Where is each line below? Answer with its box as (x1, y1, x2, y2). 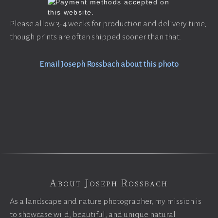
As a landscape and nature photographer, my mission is (10, 197, 201, 206)
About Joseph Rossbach (50, 177, 168, 190)
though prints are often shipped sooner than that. (10, 33, 181, 41)
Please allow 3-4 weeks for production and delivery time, (10, 19, 206, 28)
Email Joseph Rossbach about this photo (39, 60, 179, 69)
